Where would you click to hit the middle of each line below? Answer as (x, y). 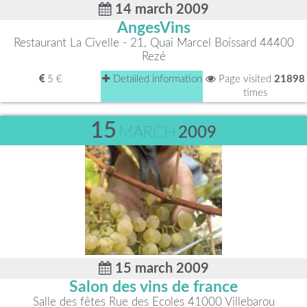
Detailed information (156, 79)
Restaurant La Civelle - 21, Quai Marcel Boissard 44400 (153, 43)
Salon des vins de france (153, 287)
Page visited (245, 79)
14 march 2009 (160, 10)
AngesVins (153, 28)
